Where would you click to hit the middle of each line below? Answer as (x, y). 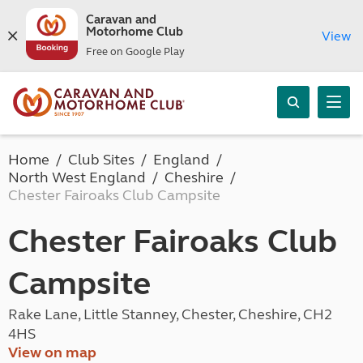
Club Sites (101, 160)
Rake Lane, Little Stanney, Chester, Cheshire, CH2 (170, 314)
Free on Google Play (135, 52)
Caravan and (121, 19)
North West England (77, 177)
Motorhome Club (134, 32)
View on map (52, 352)
